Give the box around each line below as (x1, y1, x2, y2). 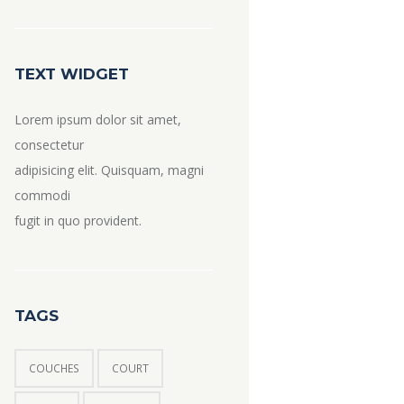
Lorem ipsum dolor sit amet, (14, 111, 181, 129)
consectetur (14, 136, 84, 154)
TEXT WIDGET (14, 64, 129, 83)
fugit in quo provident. (14, 212, 142, 230)
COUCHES (28, 361, 79, 377)
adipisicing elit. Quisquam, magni (14, 161, 204, 179)
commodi (14, 187, 70, 205)
